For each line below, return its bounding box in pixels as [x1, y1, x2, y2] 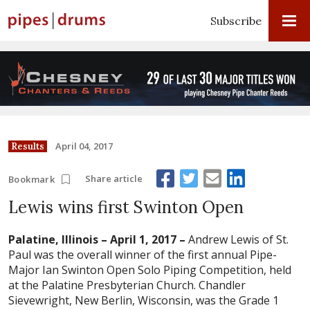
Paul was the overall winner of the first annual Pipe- [8, 246, 277, 262]
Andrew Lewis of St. [185, 231, 289, 247]
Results [11, 140, 44, 152]
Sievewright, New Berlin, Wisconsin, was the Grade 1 [8, 292, 279, 308]
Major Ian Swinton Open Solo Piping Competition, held [8, 262, 291, 277]
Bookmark [8, 172, 55, 185]
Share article [85, 172, 143, 185]
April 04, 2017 [55, 139, 113, 152]
